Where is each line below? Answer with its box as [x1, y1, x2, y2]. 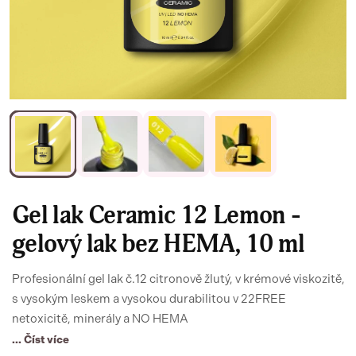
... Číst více [12, 333, 69, 346]
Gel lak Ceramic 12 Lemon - [12, 199, 301, 231]
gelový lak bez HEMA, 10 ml [12, 228, 305, 260]
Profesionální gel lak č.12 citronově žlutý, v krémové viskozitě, [12, 272, 345, 286]
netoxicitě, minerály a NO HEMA [12, 311, 188, 326]
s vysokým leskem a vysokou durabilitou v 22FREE [12, 292, 286, 306]
